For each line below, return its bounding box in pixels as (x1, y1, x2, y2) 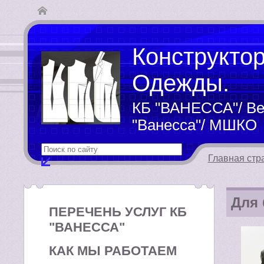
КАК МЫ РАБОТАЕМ (49, 243, 177, 258)
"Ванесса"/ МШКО (132, 117, 257, 133)
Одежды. (132, 70, 229, 96)
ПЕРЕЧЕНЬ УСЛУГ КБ (49, 204, 187, 219)
